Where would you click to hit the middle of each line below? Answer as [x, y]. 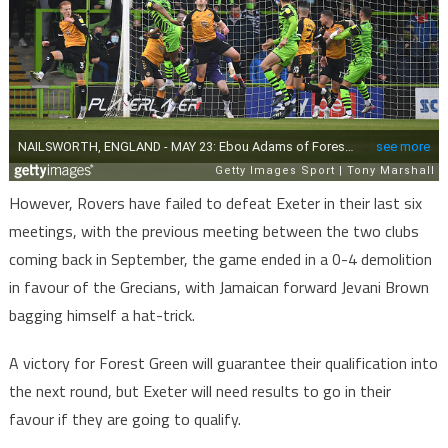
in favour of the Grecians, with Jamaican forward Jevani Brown [218, 286]
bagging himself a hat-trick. [101, 314]
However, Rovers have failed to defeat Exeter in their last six [215, 202]
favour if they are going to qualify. [124, 418]
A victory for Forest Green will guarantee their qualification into [223, 362]
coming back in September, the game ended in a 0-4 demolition [220, 258]
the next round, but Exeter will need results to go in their [199, 390]
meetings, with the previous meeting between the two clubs [213, 230]
